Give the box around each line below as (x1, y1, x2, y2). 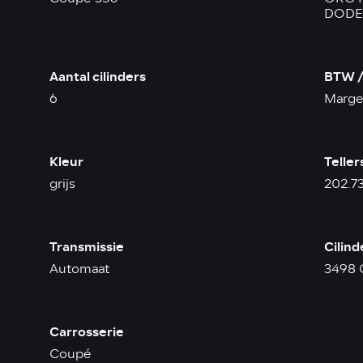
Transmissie (49, 236, 124, 257)
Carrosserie (49, 321, 124, 342)
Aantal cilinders (49, 66, 146, 87)
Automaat (49, 258, 109, 279)
